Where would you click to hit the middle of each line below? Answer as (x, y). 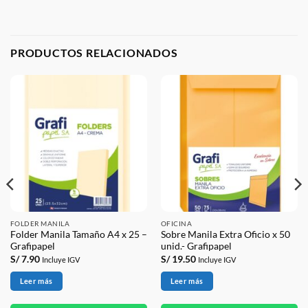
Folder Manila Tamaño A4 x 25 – (78, 235)
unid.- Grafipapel (196, 246)
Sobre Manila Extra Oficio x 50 (225, 235)
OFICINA (176, 223)
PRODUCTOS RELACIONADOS (94, 52)
